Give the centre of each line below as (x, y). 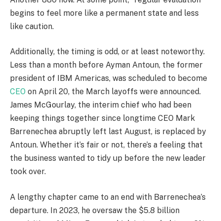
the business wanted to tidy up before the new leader (108, 158)
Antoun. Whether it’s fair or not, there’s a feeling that (106, 145)
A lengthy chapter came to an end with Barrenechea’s (108, 197)
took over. (28, 172)
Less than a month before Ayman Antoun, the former (106, 65)
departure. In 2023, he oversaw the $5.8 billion (95, 210)
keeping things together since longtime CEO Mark (102, 118)
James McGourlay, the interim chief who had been (101, 105)
